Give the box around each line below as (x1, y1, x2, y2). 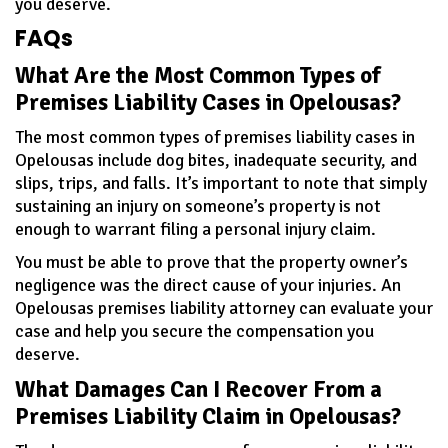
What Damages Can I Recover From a (15, 374, 382, 404)
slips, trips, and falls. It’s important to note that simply (15, 171, 427, 194)
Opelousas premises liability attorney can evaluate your (15, 296, 433, 319)
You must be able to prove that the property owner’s (15, 250, 408, 273)
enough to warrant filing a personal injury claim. (15, 217, 376, 240)
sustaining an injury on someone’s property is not (15, 194, 381, 217)
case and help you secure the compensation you (15, 319, 374, 342)
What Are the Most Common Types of (15, 60, 381, 90)
